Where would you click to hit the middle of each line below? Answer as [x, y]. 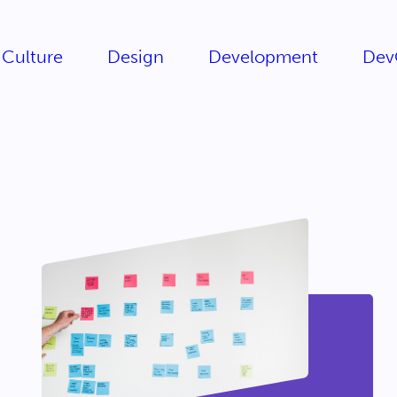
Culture [32, 57]
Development [263, 57]
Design [136, 57]
